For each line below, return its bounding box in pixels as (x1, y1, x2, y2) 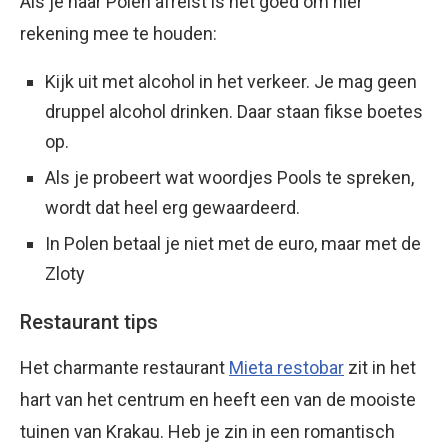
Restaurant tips (20, 310, 158, 335)
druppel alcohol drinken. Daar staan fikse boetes (45, 101, 423, 123)
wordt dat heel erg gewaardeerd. (45, 197, 300, 219)
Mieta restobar (229, 357, 344, 379)
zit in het (344, 357, 416, 379)
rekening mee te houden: (20, 23, 217, 45)
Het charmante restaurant (20, 357, 229, 379)
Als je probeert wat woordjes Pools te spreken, (45, 167, 414, 189)
